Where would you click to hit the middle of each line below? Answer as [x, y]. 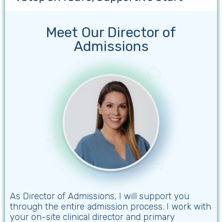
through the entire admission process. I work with [111, 206]
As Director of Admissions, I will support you [100, 196]
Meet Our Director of [111, 33]
